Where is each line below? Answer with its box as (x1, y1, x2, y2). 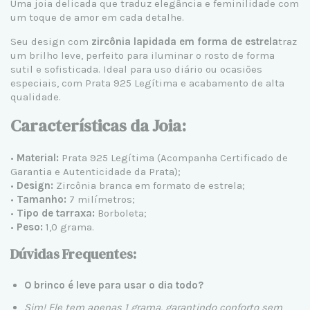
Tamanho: (17, 192, 66, 206)
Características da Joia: (10, 113, 186, 137)
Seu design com (10, 35, 91, 48)
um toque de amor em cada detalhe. (10, 10, 184, 24)
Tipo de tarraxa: (17, 206, 95, 219)
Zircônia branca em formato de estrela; (53, 179, 245, 192)
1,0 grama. (43, 220, 94, 233)
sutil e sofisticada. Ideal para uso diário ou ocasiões (10, 62, 262, 75)
